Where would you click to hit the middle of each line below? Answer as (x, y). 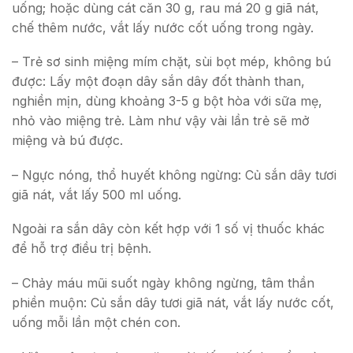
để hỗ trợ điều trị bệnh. (82, 249)
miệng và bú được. (67, 141)
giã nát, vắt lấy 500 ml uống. (97, 194)
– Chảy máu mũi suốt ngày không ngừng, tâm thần (163, 282)
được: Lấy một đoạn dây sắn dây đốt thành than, (158, 82)
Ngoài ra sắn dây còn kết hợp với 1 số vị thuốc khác (168, 229)
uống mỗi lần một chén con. (96, 322)
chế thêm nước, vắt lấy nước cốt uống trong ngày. (163, 27)
